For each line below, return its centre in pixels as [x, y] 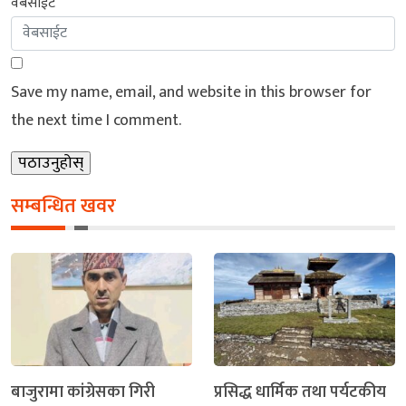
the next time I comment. [96, 120]
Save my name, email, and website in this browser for [191, 92]
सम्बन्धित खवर [63, 206]
